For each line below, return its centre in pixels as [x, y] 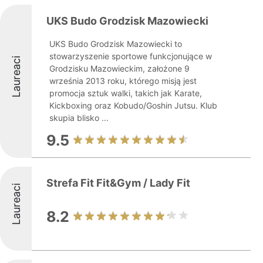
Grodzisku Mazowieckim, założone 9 [119, 68]
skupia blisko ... [79, 118]
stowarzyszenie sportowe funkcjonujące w [131, 56]
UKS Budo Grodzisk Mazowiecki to [116, 44]
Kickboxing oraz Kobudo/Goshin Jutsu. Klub [133, 105]
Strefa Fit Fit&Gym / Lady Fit [118, 183]
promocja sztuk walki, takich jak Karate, [126, 93]
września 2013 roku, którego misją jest [123, 81]
